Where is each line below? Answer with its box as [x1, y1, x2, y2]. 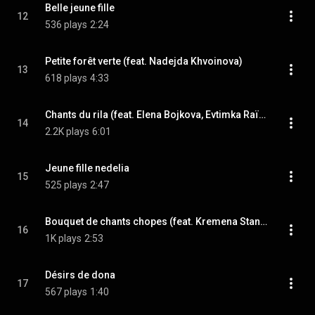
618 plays [45, 72, 87, 84]
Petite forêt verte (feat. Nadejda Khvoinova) [45, 56, 243, 67]
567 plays [45, 286, 87, 297]
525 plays [45, 179, 87, 191]
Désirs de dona [45, 269, 115, 281]
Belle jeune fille [45, 2, 115, 13]
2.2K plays [45, 126, 89, 137]
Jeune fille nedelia [45, 162, 129, 174]
